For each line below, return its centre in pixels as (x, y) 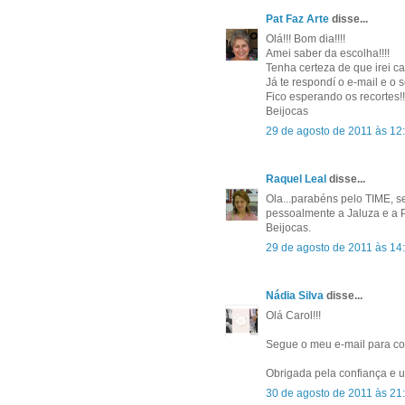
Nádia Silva (295, 296)
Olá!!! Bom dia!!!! (306, 39)
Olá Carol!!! (293, 316)
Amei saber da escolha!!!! (328, 54)
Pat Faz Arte (297, 19)
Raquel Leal (296, 179)
